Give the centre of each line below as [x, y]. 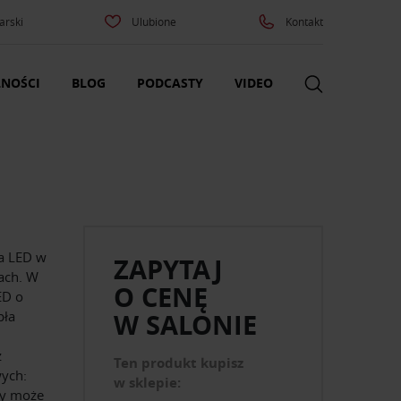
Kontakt [304, 21]
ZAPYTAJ [169, 270]
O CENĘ [161, 298]
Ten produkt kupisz [179, 363]
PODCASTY [170, 83]
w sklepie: [148, 383]
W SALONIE [186, 325]
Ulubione [154, 21]
